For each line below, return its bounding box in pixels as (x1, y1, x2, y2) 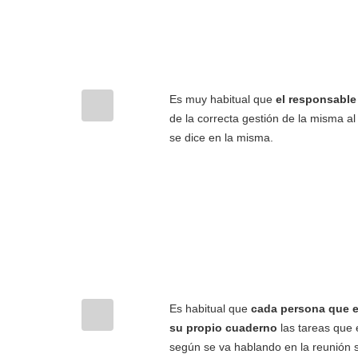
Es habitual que (169, 302, 251, 315)
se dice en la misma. (169, 131, 273, 144)
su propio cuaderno (169, 321, 277, 334)
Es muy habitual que (169, 93, 276, 105)
